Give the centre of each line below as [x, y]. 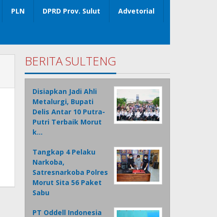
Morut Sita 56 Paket [67, 183]
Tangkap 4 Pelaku [64, 152]
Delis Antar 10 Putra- [69, 112]
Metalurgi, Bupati [63, 102]
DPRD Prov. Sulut [71, 11]
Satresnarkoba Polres [70, 172]
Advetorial [136, 11]
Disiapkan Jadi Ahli [65, 92]
